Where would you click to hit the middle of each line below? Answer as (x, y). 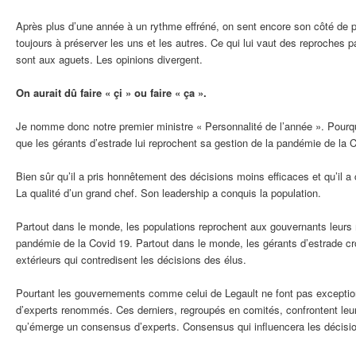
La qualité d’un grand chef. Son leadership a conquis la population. (168, 193)
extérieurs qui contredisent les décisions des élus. (131, 260)
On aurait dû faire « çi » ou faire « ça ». (111, 92)
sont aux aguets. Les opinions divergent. (109, 59)
